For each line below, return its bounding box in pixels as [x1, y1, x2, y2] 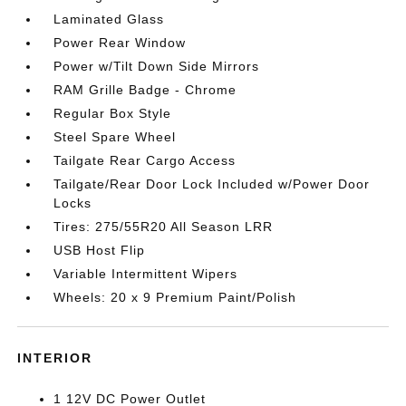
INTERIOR [17, 351, 93, 365]
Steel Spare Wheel [53, 130, 177, 144]
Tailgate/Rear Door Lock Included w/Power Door [53, 177, 371, 191]
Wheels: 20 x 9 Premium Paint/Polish [53, 290, 297, 304]
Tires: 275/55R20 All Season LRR [53, 219, 274, 234]
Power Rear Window [53, 35, 187, 50]
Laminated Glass [53, 12, 165, 26]
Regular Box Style [53, 106, 172, 121]
